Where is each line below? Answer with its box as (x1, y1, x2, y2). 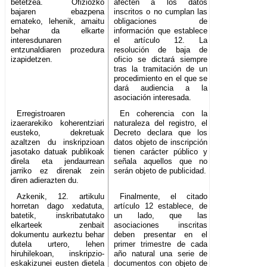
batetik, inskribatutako (11, 211, 105, 221)
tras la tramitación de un (114, 64, 208, 74)
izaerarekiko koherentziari (11, 119, 105, 128)
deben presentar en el (114, 230, 208, 240)
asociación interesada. (114, 93, 192, 103)
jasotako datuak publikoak (11, 147, 105, 157)
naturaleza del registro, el (114, 119, 208, 128)
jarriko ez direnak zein (11, 166, 105, 176)
